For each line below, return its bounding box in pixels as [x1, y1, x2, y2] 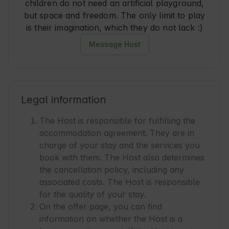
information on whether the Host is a [39, 214, 182, 224]
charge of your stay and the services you [39, 140, 200, 151]
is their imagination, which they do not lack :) [26, 22, 203, 33]
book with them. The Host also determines [39, 152, 204, 163]
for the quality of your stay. [39, 189, 146, 200]
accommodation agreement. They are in [39, 128, 194, 139]
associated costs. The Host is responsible [39, 177, 200, 188]
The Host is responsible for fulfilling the [39, 116, 195, 126]
